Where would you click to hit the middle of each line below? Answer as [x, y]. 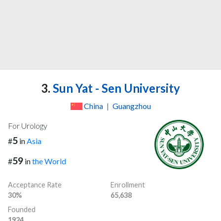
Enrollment [128, 185]
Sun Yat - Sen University [115, 88]
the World [49, 161]
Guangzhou [131, 106]
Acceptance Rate [35, 185]
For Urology [28, 126]
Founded [22, 210]
